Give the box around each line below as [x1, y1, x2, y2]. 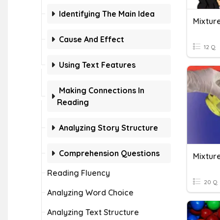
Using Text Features [59, 60, 136, 70]
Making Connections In [59, 85, 144, 95]
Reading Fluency [47, 168, 110, 178]
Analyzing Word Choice [47, 188, 134, 197]
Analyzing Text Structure [47, 207, 139, 217]
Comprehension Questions [59, 148, 160, 158]
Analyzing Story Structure [59, 123, 158, 133]
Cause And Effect [59, 34, 124, 44]
